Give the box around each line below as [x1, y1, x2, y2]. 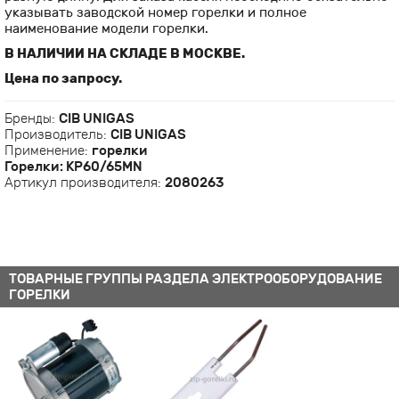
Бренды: [4, 110, 59, 126]
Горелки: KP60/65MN [4, 159, 142, 175]
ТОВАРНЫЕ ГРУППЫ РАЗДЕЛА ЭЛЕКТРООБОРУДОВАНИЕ [9, 271, 382, 287]
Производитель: [4, 126, 110, 142]
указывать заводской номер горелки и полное [4, 4, 306, 20]
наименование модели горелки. [4, 20, 208, 37]
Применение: [4, 142, 92, 159]
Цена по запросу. [4, 70, 122, 86]
